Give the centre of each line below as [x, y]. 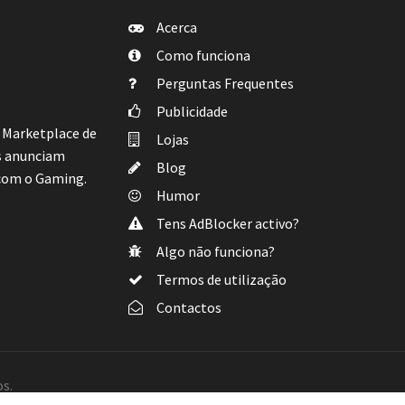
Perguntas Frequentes [223, 83]
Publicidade [190, 111]
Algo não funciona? [214, 251]
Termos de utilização [220, 279]
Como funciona [202, 55]
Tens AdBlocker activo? [226, 223]
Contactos [187, 307]
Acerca [175, 27]
